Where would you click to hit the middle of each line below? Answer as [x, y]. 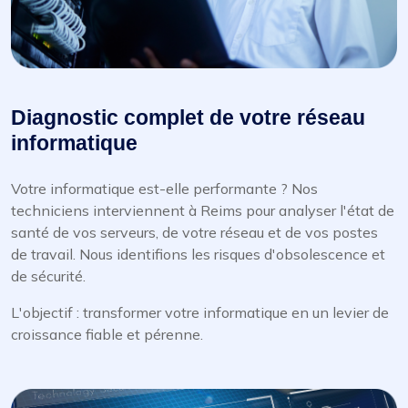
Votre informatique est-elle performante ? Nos [164, 189]
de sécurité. [48, 276]
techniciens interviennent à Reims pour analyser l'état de [203, 211]
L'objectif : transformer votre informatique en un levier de [200, 313]
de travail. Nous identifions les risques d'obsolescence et [198, 255]
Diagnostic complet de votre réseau [188, 118]
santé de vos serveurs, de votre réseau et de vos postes [194, 233]
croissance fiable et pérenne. [107, 335]
